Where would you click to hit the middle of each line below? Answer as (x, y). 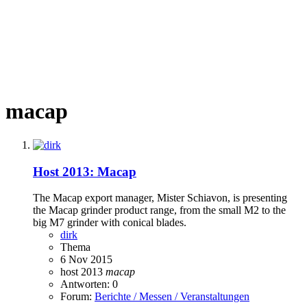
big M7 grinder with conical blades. (110, 223)
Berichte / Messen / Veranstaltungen (172, 297)
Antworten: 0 (89, 284)
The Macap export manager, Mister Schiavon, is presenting (160, 198)
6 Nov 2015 (86, 260)
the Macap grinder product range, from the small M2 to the (159, 210)
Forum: (77, 297)
